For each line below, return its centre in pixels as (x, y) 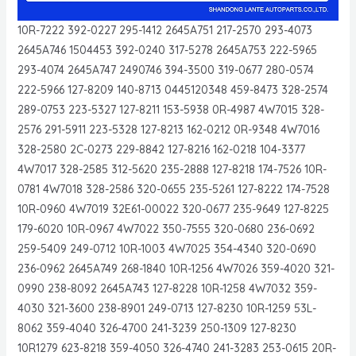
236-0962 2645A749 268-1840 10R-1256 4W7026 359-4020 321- (176, 269)
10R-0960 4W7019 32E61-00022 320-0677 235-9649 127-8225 (173, 209)
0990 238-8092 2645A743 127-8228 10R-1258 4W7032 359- (167, 289)
